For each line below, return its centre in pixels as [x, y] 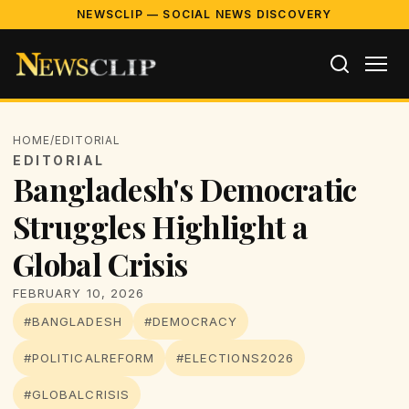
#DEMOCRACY [191, 321]
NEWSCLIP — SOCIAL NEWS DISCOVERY [204, 14]
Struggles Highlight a [160, 226]
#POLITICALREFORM [89, 358]
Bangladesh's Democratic [185, 189]
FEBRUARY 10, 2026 [79, 293]
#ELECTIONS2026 [235, 358]
